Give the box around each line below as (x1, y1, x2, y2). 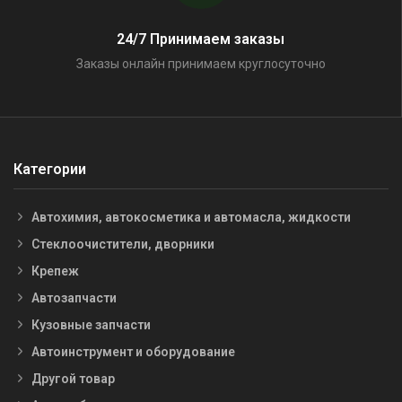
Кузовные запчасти (31, 317, 151, 332)
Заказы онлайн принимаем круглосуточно (75, 57, 326, 72)
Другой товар (31, 371, 115, 386)
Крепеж (31, 263, 79, 278)
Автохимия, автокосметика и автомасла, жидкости (31, 209, 351, 224)
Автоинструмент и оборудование (31, 344, 235, 359)
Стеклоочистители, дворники (31, 236, 214, 251)
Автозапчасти (31, 290, 117, 305)
